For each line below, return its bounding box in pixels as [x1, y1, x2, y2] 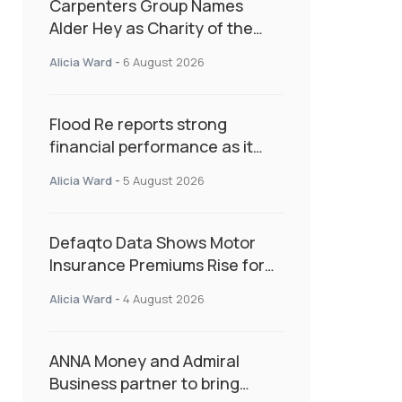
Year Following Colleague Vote [49, 39, 278, 62]
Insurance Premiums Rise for [49, 254, 265, 276]
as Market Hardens [49, 299, 193, 321]
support [49, 203, 108, 225]
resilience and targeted [49, 180, 228, 203]
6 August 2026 [123, 54, 205, 71]
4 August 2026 [123, 291, 205, 308]
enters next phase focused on [49, 158, 278, 180]
